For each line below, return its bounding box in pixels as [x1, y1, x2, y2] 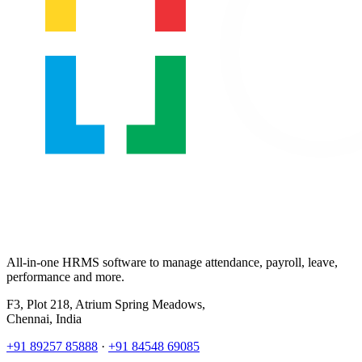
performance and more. [6, 269, 124, 284]
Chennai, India [6, 311, 82, 326]
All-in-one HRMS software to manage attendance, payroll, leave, [6, 255, 338, 269]
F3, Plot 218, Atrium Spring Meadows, [6, 297, 205, 311]
